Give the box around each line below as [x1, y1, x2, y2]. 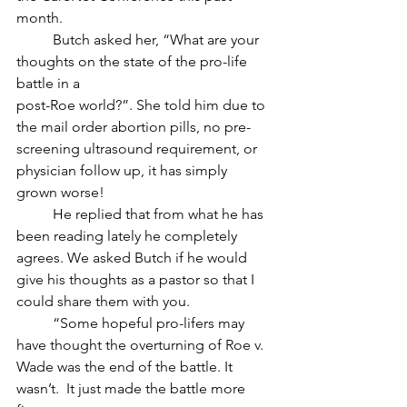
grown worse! [16, 183, 108, 201]
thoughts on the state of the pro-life [16, 52, 251, 70]
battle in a [16, 74, 84, 92]
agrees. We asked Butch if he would [16, 248, 251, 266]
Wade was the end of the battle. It [16, 357, 236, 375]
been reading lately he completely [16, 226, 241, 244]
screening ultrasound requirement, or [16, 139, 261, 157]
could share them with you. [16, 292, 190, 310]
